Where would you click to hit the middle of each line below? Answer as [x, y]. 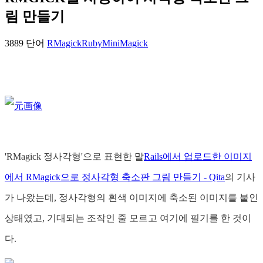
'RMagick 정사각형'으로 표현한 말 [74, 157]
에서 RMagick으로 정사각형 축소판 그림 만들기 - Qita [115, 177]
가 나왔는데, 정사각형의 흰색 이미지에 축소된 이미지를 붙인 [131, 198]
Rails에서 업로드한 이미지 [198, 157]
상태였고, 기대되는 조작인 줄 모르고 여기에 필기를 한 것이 [128, 218]
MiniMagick [125, 43]
